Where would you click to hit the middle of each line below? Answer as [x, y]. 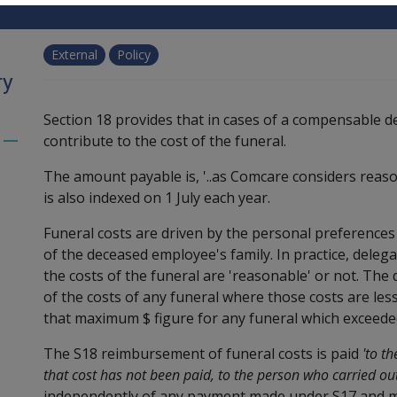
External [75, 54]
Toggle [34, 151]
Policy [134, 54]
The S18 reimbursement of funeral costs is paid [201, 353]
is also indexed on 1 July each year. [157, 197]
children [36, 194]
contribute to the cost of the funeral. [165, 140]
